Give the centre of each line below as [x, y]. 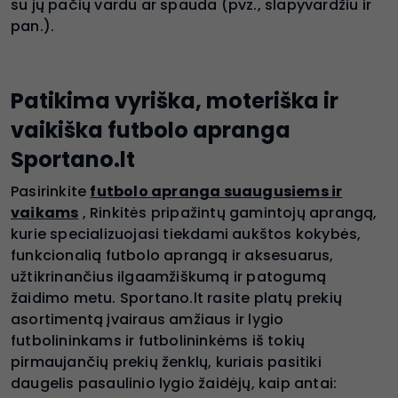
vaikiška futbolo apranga [151, 130]
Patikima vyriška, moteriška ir [175, 100]
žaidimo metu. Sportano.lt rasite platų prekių [177, 298]
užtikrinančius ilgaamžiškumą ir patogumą [169, 276]
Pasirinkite [51, 191]
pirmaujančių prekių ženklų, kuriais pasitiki [166, 362]
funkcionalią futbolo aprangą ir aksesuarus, [172, 255]
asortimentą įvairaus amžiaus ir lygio [147, 319]
